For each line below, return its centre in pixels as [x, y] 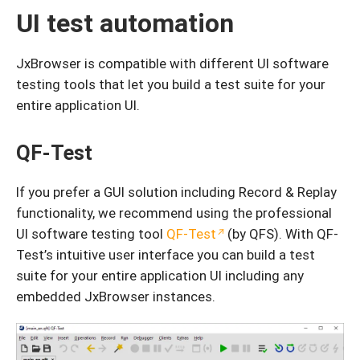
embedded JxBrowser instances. [116, 297]
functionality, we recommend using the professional [174, 213]
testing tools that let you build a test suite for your [171, 85]
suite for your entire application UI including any [160, 276]
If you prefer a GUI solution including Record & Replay [176, 192]
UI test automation [125, 23]
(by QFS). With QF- [282, 234]
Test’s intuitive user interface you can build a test [166, 255]
